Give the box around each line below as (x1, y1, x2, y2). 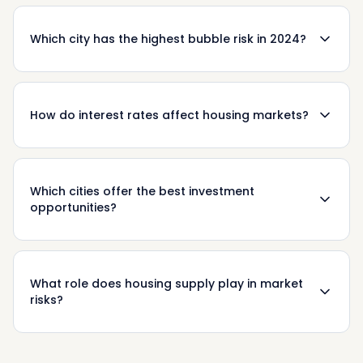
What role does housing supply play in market (30, 275, 303, 292)
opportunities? (30, 199, 117, 216)
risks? (30, 292, 63, 308)
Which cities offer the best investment (30, 183, 254, 199)
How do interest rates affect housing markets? (30, 107, 309, 123)
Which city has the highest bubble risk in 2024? (30, 31, 306, 47)
